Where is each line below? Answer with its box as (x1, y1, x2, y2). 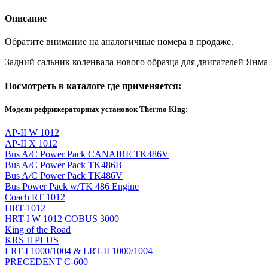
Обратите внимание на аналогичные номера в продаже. (5, 36, 233, 47)
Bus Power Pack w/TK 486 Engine (5, 181, 139, 192)
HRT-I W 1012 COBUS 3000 (5, 214, 119, 224)
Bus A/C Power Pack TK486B (5, 160, 122, 170)
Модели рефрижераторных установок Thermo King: (5, 104, 188, 114)
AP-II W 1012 (5, 127, 59, 138)
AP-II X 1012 (5, 138, 57, 149)
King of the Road (5, 224, 71, 235)
